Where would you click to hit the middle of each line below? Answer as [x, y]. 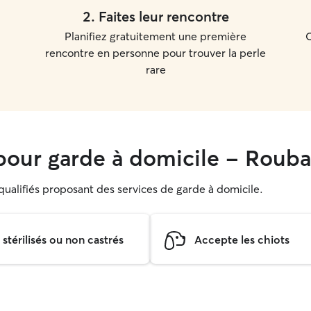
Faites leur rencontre [163, 16]
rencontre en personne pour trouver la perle [155, 53]
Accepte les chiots [242, 239]
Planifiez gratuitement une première [155, 36]
